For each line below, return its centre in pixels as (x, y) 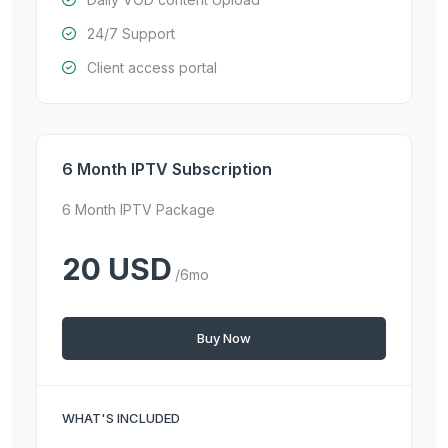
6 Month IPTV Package (138, 209)
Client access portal (152, 67)
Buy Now (224, 338)
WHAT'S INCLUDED (121, 418)
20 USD (117, 269)
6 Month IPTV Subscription (167, 169)
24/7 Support (131, 33)
